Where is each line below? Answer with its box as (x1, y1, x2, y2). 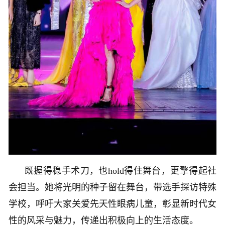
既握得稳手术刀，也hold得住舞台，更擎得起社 (25, 165, 216, 176)
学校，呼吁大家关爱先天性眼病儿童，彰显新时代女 (9, 198, 216, 209)
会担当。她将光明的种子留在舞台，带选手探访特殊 (9, 182, 216, 192)
